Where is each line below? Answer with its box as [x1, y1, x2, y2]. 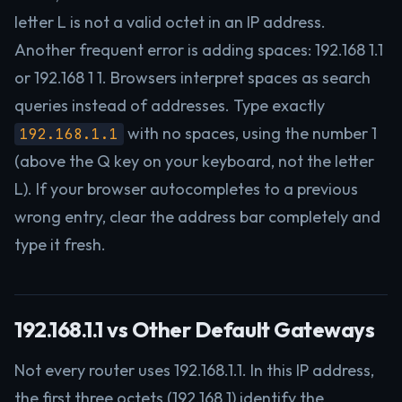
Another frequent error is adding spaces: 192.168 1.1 [14, 39, 383, 60]
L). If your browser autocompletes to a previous [14, 179, 358, 199]
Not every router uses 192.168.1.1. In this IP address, [14, 360, 374, 380]
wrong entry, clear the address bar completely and [14, 206, 380, 227]
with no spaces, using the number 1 [124, 123, 377, 144]
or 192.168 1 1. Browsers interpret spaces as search [14, 67, 371, 88]
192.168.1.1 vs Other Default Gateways [14, 316, 375, 343]
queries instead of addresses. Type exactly [14, 95, 325, 116]
